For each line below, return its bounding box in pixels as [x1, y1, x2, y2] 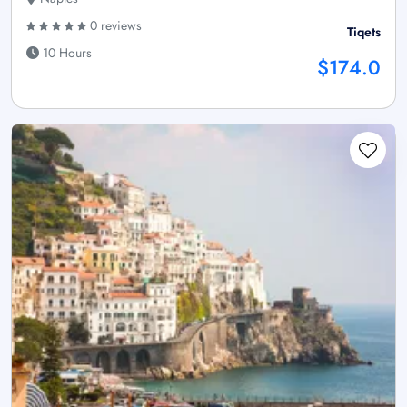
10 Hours [39, 43, 92, 62]
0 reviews [86, 15, 142, 35]
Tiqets [347, 22, 381, 41]
